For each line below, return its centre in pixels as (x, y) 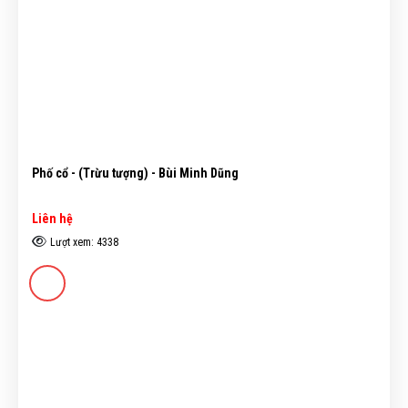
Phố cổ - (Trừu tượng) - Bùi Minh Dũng (135, 173)
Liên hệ (52, 219)
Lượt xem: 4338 (84, 243)
